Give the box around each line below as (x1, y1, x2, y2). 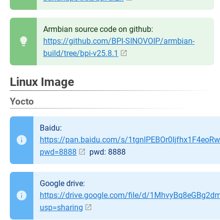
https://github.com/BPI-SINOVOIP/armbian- (43, 36, 194, 46)
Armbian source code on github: (43, 24, 153, 34)
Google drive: (40, 178, 85, 188)
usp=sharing (40, 202, 83, 212)
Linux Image (10, 75, 74, 89)
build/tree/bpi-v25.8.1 (43, 48, 118, 58)
